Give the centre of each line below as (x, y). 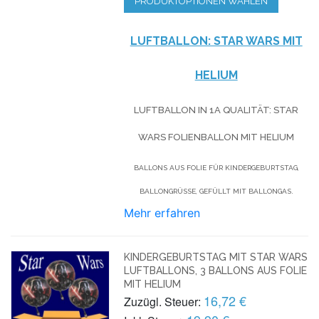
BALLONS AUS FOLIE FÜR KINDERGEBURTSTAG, (216, 167)
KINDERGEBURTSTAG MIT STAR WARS (216, 257)
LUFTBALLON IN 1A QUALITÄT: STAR (216, 110)
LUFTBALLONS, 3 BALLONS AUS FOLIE (216, 270)
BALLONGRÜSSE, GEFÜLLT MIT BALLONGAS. (215, 191)
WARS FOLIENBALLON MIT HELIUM (216, 137)
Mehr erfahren (162, 213)
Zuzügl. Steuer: (163, 301)
